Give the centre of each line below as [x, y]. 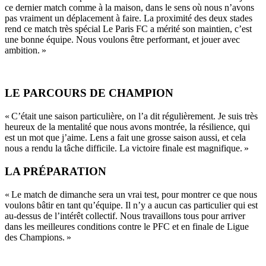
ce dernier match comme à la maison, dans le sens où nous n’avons [129, 7]
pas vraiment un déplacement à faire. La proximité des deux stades [129, 18]
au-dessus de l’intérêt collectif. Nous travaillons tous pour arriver [125, 216]
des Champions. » [39, 237]
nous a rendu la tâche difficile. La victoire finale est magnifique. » [128, 148]
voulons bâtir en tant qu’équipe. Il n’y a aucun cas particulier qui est [131, 205]
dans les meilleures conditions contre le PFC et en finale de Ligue [127, 226]
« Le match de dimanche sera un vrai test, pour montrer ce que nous [131, 194]
